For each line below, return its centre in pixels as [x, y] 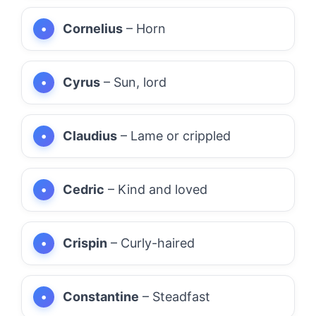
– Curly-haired [151, 243]
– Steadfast [175, 296]
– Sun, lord [133, 82]
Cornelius [93, 28]
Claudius [90, 135]
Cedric [84, 189]
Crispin [85, 243]
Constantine [101, 296]
